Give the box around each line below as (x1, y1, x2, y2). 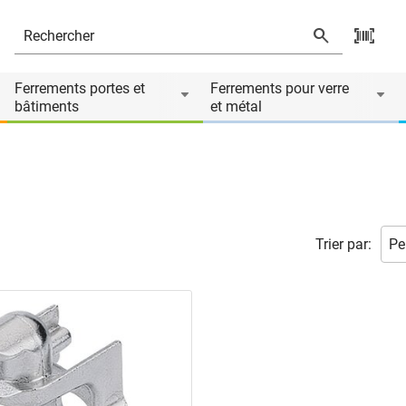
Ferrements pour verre (210, 80, 349, 97)
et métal (210, 98, 262, 115)
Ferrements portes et (14, 80, 145, 97)
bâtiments (14, 98, 79, 115)
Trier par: (315, 236, 372, 253)
